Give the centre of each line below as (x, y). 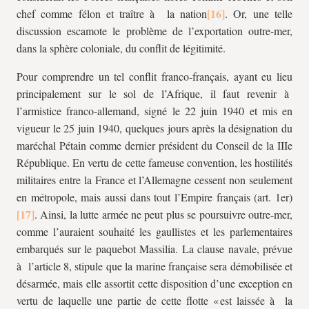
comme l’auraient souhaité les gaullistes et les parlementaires (154, 231)
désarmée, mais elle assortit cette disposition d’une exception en (154, 283)
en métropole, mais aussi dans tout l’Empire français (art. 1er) (154, 197)
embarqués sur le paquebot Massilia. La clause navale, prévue (154, 249)
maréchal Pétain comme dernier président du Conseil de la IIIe (154, 145)
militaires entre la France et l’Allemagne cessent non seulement (154, 180)
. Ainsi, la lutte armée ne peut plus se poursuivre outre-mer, (163, 214)
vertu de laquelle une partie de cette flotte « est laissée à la (154, 300)
